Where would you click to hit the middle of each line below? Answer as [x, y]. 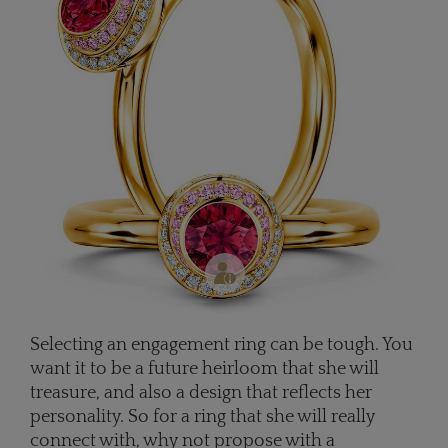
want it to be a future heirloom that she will [204, 369]
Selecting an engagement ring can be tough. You [221, 345]
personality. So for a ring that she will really [202, 417]
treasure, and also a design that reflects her [201, 393]
